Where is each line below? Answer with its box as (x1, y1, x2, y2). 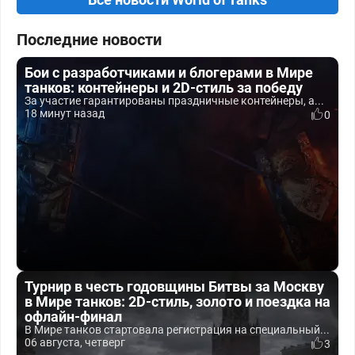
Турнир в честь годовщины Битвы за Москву (25, 278, 324, 295)
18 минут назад (25, 107, 105, 120)
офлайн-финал (25, 308, 122, 325)
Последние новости (17, 30, 162, 49)
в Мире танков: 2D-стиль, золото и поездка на (25, 293, 330, 310)
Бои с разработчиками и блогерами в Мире (25, 64, 313, 81)
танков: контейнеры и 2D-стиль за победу (25, 79, 303, 96)
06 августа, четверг (25, 336, 125, 349)
